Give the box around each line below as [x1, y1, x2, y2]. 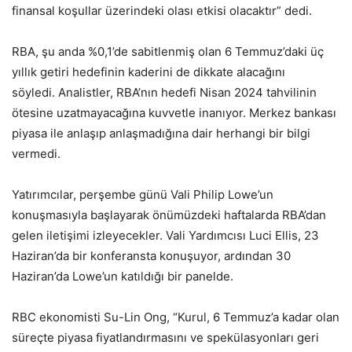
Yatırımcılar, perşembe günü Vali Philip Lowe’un [12, 186, 273, 202]
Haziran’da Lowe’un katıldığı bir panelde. [12, 268, 233, 284]
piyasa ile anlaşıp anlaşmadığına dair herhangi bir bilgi [12, 125, 310, 141]
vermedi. [12, 145, 60, 161]
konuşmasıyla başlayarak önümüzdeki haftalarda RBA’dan [12, 207, 326, 222]
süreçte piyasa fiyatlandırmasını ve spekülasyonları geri [12, 329, 319, 345]
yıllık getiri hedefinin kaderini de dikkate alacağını [12, 64, 285, 79]
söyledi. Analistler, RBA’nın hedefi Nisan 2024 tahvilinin [12, 84, 317, 100]
